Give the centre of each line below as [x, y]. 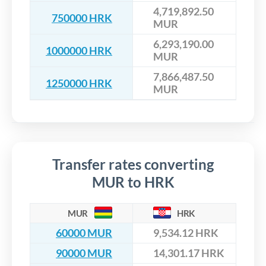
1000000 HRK [79, 50]
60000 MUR [84, 233]
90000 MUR [84, 253]
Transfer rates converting [133, 164]
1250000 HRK [79, 83]
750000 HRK [82, 18]
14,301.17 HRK [189, 253]
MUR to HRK [133, 182]
